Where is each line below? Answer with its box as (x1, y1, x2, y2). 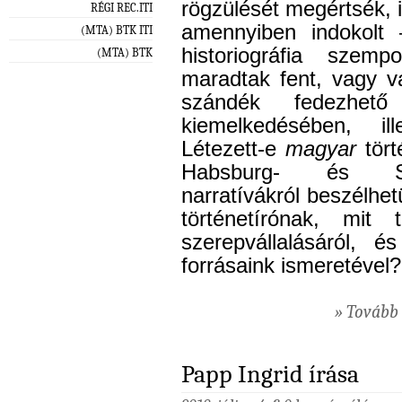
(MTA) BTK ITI (81, 22, 153, 37)
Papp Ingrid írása (181, 360, 359, 389)
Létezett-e (181, 137, 285, 162)
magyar (285, 137, 356, 162)
